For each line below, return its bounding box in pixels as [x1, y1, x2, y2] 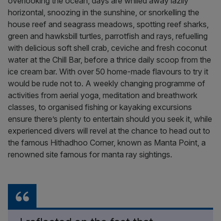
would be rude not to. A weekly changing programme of [8, 78, 205, 88]
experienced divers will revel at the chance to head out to [8, 126, 210, 136]
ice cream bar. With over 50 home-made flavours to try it [8, 67, 208, 76]
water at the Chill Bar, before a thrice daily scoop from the [8, 55, 211, 65]
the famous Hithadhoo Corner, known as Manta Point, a [8, 138, 206, 147]
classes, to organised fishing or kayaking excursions [8, 102, 192, 112]
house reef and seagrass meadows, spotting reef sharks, [8, 19, 209, 29]
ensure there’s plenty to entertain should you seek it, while [8, 114, 212, 124]
